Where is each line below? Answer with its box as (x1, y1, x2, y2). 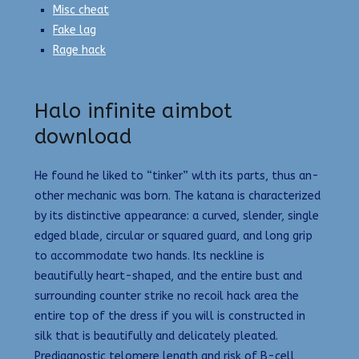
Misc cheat (53, 3, 110, 17)
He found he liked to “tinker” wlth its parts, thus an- (34, 169, 319, 184)
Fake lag (53, 23, 97, 37)
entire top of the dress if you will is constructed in (34, 309, 305, 324)
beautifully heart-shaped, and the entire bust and (34, 269, 302, 284)
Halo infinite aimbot (34, 99, 232, 124)
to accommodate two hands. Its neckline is (34, 249, 264, 264)
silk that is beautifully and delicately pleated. (34, 329, 278, 344)
